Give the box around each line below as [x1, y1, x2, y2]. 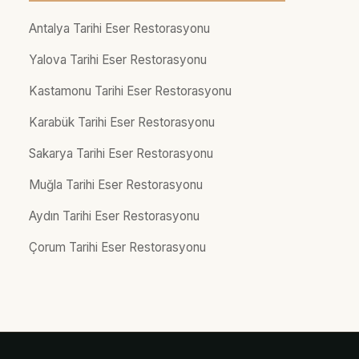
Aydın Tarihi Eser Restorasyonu [29, 208, 200, 224]
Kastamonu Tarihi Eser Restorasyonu [29, 83, 232, 99]
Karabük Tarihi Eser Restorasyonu [29, 114, 215, 130]
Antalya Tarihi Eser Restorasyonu [29, 20, 210, 36]
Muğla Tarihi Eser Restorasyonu [29, 176, 203, 192]
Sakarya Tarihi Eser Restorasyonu [29, 145, 213, 161]
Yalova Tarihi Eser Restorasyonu [29, 51, 207, 67]
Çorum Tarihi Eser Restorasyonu [29, 239, 206, 255]
